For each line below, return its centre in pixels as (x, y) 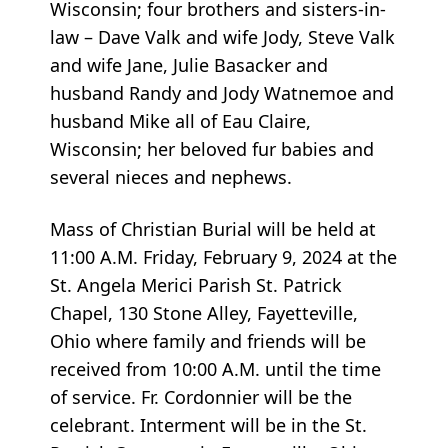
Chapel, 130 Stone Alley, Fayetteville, (204, 313)
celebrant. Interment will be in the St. (208, 425)
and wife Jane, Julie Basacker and (189, 65)
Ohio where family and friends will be (208, 341)
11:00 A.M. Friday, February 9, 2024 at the (223, 257)
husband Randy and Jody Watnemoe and (222, 93)
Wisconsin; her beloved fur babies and (212, 149)
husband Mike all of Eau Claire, (180, 121)
